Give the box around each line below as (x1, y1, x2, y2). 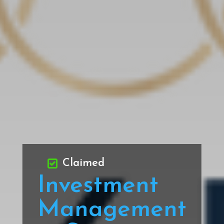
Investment (37, 173, 158, 198)
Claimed (62, 157, 104, 169)
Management (37, 197, 186, 222)
